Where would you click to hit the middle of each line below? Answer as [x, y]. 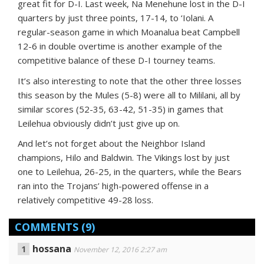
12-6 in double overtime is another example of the [120, 46]
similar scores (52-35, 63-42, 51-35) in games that [121, 109]
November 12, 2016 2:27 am [120, 249]
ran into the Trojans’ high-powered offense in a [113, 185]
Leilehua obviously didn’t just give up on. [99, 123]
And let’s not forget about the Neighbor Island [111, 143]
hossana [52, 248]
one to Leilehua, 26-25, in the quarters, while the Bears [130, 171]
